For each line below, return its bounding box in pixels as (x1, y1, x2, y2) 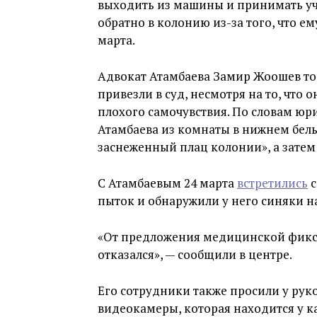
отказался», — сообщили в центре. (98, 246, 292, 263)
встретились (237, 175, 308, 191)
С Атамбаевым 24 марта (98, 175, 237, 191)
